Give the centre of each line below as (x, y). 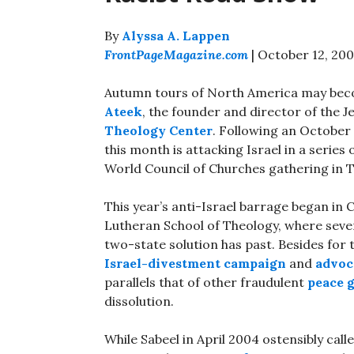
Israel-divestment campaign (195, 264)
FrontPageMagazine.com (176, 55)
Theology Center (158, 131)
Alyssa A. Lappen (176, 36)
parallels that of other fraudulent (206, 282)
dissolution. (139, 301)
